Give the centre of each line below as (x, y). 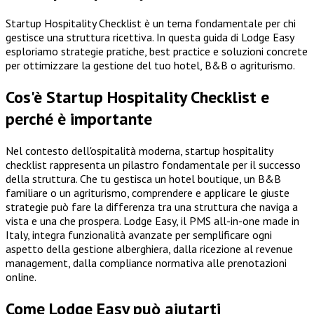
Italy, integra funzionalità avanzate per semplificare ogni (139, 234)
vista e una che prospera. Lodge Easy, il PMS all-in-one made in (152, 220)
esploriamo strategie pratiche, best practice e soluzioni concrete (157, 52)
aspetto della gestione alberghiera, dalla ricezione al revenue (149, 248)
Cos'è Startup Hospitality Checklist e (137, 97)
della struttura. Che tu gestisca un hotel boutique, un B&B (143, 178)
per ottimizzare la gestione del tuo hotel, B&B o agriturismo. (150, 66)
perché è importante (79, 118)
